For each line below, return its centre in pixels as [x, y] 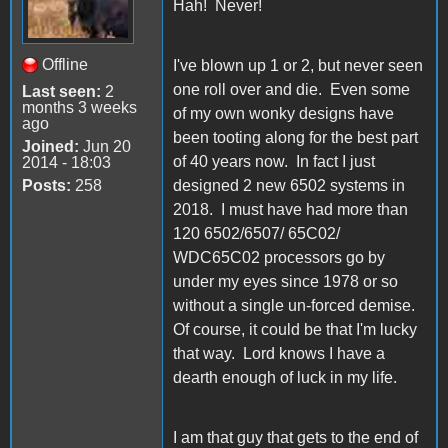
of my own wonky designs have [283, 113]
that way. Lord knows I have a [279, 353]
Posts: [46, 185]
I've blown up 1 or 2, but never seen [298, 65]
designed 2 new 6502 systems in [289, 185]
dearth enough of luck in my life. [285, 377]
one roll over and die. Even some [291, 89]
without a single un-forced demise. [296, 305]
